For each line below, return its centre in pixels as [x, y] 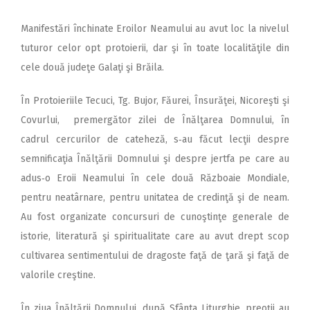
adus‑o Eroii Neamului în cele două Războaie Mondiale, [155, 179]
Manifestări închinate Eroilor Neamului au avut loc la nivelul [155, 29]
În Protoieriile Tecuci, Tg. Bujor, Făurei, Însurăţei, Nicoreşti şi [155, 101]
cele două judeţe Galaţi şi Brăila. [92, 68]
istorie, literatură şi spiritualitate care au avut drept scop [155, 237]
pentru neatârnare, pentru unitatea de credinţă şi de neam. [155, 198]
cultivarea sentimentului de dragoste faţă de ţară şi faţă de [155, 256]
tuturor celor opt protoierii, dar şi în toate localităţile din [155, 48]
